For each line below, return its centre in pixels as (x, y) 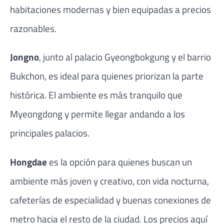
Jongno (24, 57)
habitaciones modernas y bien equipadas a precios (110, 9)
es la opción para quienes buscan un (119, 161)
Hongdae (28, 161)
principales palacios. (50, 133)
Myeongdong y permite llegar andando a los (97, 114)
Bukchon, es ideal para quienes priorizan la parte (107, 76)
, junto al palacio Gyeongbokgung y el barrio (125, 57)
